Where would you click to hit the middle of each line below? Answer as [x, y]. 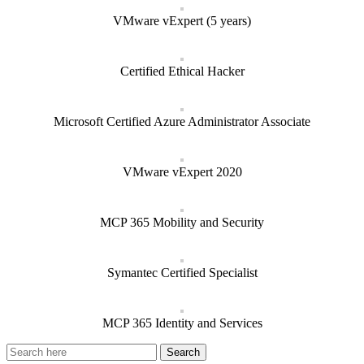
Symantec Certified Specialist [182, 273]
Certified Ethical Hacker [182, 71]
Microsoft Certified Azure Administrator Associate [182, 122]
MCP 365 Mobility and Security [182, 223]
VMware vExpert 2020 [182, 172]
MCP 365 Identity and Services [182, 323]
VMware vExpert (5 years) [182, 21]
